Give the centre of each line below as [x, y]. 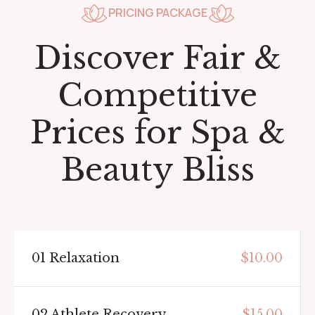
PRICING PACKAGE [157, 13]
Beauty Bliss [157, 169]
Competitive [157, 95]
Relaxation [83, 258]
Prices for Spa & [157, 132]
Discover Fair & [157, 58]
